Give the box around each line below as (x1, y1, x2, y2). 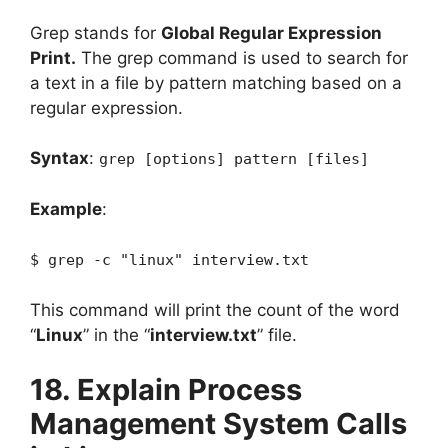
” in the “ (83, 324, 150, 345)
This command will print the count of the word (30, 299, 400, 320)
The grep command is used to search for (76, 47, 408, 68)
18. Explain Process (30, 372, 302, 407)
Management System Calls (30, 406, 407, 441)
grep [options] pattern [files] (99, 150, 369, 168)
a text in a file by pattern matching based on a (30, 72, 402, 93)
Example (30, 198, 102, 219)
